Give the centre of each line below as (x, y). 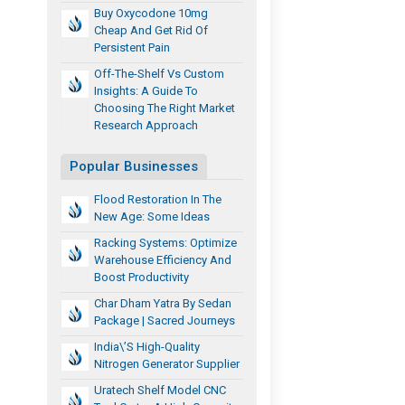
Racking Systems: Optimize (166, 242)
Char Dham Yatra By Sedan (163, 303)
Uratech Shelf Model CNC (160, 390)
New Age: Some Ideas (152, 216)
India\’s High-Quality (147, 346)
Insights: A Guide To (146, 90)
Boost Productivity (142, 277)
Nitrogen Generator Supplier (167, 363)
